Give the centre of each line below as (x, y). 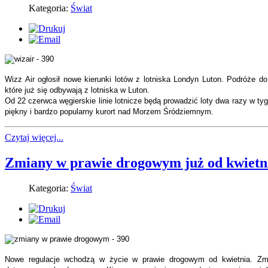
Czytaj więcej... (34, 138)
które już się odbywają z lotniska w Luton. (77, 90)
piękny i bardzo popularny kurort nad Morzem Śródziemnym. (109, 112)
